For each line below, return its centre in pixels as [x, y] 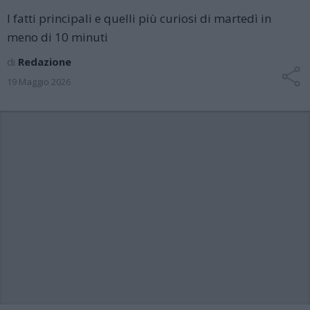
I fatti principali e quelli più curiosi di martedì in [139, 18]
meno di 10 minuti [57, 37]
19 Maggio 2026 [39, 82]
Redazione [45, 62]
